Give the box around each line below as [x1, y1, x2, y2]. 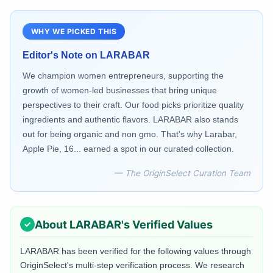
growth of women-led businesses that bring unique [23, 85, 217, 96]
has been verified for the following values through [59, 246, 251, 257]
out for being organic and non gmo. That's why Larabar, [23, 129, 237, 140]
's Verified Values [121, 218, 213, 231]
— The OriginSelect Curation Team [114, 168, 250, 179]
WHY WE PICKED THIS [30, 26, 117, 36]
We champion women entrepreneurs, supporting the [23, 71, 224, 81]
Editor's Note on [23, 50, 100, 61]
